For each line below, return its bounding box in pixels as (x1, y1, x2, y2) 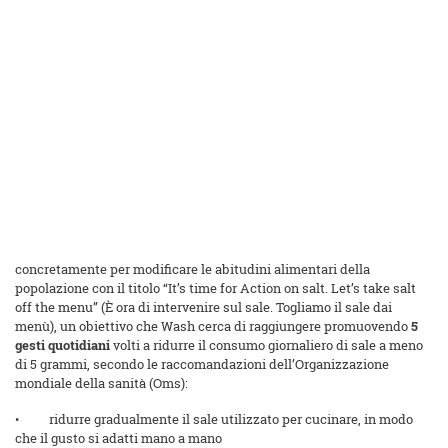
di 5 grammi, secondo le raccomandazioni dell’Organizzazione (15, 355, 389, 374)
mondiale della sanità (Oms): (15, 374, 188, 393)
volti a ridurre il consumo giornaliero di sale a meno (110, 336, 423, 355)
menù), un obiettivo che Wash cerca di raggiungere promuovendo (15, 317, 411, 336)
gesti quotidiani (15, 336, 110, 355)
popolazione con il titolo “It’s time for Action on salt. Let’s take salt (15, 279, 416, 298)
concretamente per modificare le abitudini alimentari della (15, 260, 370, 279)
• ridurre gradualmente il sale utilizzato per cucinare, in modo (15, 410, 413, 429)
